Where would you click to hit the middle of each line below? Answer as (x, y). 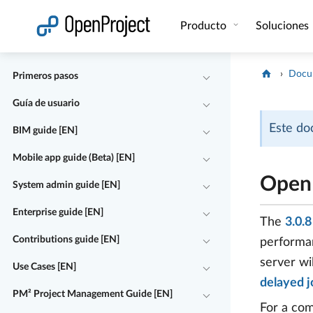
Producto (204, 26)
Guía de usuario (46, 103)
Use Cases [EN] (44, 267)
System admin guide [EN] (66, 185)
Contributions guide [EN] (66, 239)
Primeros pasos (45, 76)
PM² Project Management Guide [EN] (93, 294)
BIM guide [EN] (45, 130)
